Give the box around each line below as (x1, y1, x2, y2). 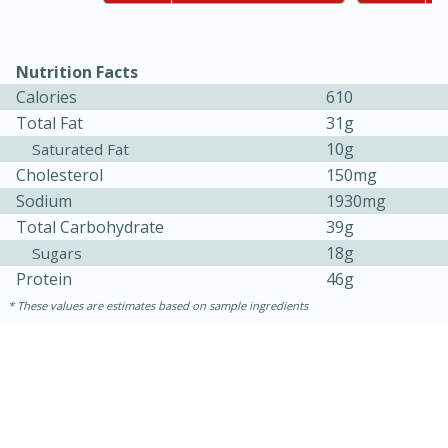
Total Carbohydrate (16, 216, 164, 239)
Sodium (16, 190, 72, 213)
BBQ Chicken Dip (17, 399, 231, 430)
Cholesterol (16, 164, 103, 187)
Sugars (32, 243, 82, 264)
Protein (16, 268, 72, 291)
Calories (16, 86, 77, 109)
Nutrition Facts (16, 61, 138, 84)
